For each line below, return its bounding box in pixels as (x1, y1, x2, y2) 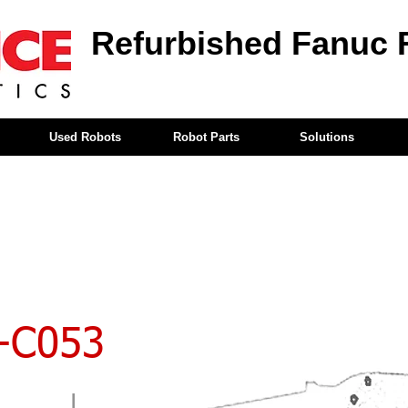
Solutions (299, 130, 354, 144)
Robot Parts (172, 130, 240, 144)
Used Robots (48, 130, 121, 144)
